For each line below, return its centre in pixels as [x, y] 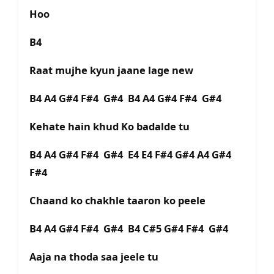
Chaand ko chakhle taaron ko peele [117, 201]
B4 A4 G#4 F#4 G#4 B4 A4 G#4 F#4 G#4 [125, 98]
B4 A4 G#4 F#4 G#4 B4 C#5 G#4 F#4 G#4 [129, 229]
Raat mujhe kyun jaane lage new [111, 70]
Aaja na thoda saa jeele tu [94, 257]
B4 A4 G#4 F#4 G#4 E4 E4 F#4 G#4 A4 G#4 [130, 155]
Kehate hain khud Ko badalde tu [109, 127]
